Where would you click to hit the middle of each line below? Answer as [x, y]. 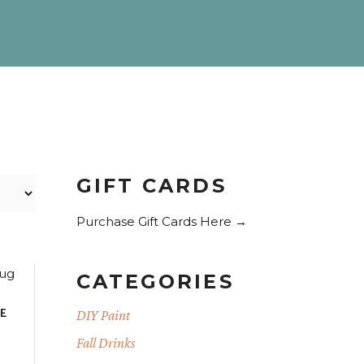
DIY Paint [103, 315]
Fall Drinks [106, 343]
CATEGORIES [155, 282]
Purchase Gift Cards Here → [161, 221]
